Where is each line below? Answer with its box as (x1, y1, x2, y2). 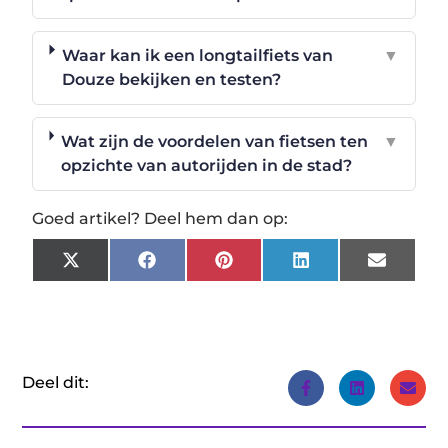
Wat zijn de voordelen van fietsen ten (61, 132, 369, 152)
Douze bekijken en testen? (62, 70, 282, 90)
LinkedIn (308, 257, 382, 277)
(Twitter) (78, 273, 151, 293)
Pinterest (231, 257, 309, 277)
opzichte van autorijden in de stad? (61, 156, 353, 176)
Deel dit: (22, 373, 90, 393)
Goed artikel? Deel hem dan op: (32, 209, 289, 229)
